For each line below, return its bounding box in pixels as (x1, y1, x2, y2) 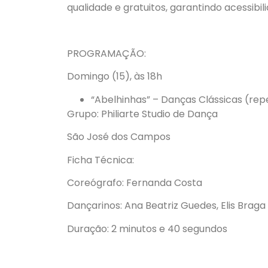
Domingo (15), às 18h (67, 69, 162, 84)
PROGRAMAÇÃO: (67, 46, 146, 60)
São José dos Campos (67, 130, 170, 144)
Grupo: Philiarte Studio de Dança (67, 106, 218, 121)
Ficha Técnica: (67, 153, 134, 167)
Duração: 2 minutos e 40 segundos (67, 221, 227, 236)
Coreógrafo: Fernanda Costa (67, 175, 202, 190)
